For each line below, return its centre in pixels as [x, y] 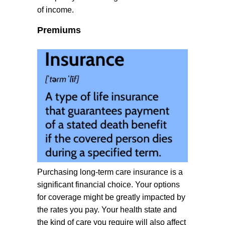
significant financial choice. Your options [108, 185]
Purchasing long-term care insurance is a [110, 172]
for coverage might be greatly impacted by [111, 197]
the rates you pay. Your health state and [107, 210]
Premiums [59, 30]
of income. [55, 10]
